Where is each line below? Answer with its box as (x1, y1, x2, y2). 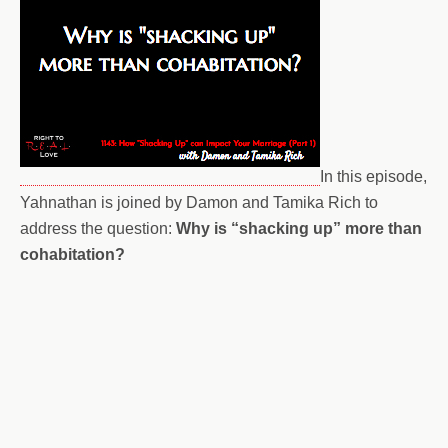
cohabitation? (20, 246, 125, 263)
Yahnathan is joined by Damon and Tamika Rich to (20, 194, 378, 211)
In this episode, (320, 168, 427, 185)
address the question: (20, 220, 176, 237)
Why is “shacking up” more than (176, 220, 422, 237)
